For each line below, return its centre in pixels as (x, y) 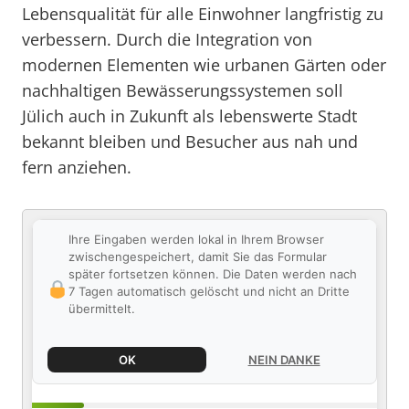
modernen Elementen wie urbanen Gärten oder (204, 65)
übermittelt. (101, 309)
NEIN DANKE (284, 360)
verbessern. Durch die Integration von (167, 39)
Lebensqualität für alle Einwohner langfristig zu (203, 14)
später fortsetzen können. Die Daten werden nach (212, 274)
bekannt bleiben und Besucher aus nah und (190, 142)
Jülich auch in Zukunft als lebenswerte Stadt (189, 116)
